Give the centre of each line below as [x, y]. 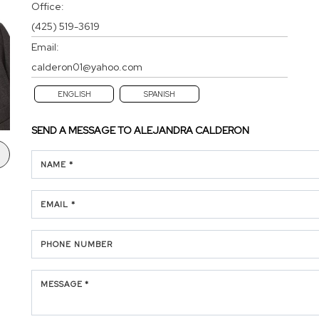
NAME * [57, 164]
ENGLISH [74, 94]
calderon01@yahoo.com [87, 67]
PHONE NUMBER [77, 244]
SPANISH [159, 94]
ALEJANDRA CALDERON [192, 130]
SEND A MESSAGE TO [83, 130]
